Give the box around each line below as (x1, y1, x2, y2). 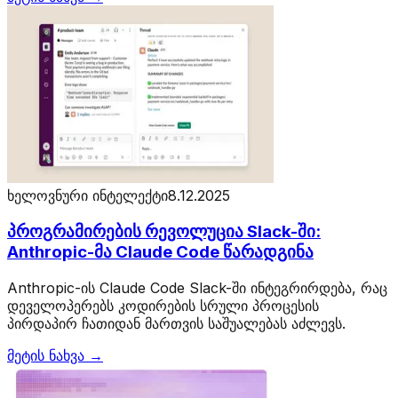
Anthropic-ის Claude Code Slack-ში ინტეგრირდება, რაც (7, 278, 387, 297)
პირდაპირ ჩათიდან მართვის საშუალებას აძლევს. (7, 314, 346, 332)
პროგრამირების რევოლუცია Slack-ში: (7, 220, 321, 242)
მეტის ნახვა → (7, 346, 103, 364)
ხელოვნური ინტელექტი (7, 187, 168, 205)
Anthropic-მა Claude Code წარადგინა (7, 241, 314, 262)
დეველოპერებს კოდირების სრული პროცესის (7, 296, 319, 314)
